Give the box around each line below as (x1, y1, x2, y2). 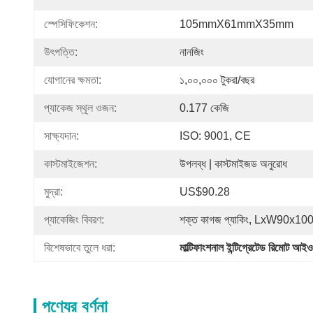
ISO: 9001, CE (180, 130, 251, 142)
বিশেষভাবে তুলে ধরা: (44, 242, 115, 254)
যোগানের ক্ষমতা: (44, 74, 101, 86)
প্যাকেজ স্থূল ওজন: (44, 102, 117, 114)
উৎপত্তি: (44, 46, 78, 58)
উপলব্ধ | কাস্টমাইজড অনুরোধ (180, 158, 287, 170)
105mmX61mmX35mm (180, 18, 293, 30)
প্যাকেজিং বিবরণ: (44, 214, 104, 226)
